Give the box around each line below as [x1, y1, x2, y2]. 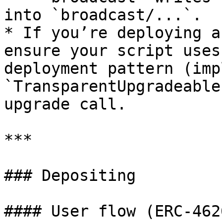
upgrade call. [4, 95, 126, 113]
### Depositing [4, 166, 136, 184]
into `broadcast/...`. [4, 6, 202, 24]
